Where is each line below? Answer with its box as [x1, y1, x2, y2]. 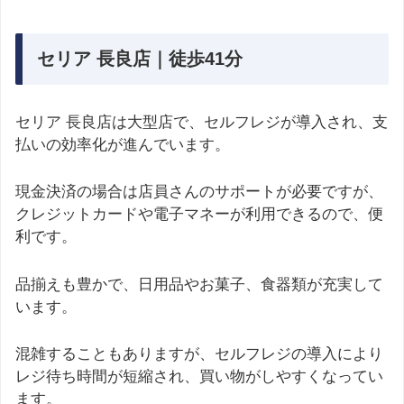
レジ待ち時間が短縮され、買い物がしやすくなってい [15, 367, 383, 385]
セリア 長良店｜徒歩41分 [37, 49, 243, 69]
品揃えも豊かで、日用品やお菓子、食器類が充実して [15, 275, 383, 293]
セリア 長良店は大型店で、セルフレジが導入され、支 [15, 114, 388, 132]
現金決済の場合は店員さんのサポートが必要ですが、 [15, 183, 383, 201]
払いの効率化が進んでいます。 [15, 136, 230, 154]
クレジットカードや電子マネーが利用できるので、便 [15, 206, 383, 224]
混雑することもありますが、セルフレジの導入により [15, 344, 383, 363]
